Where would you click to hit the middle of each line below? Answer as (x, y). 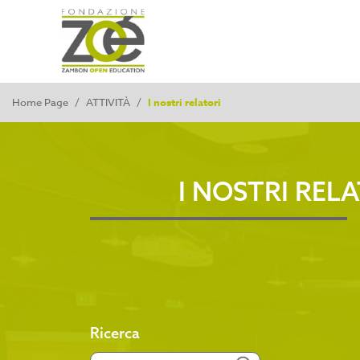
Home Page (40, 102)
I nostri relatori (184, 102)
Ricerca (115, 333)
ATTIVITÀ (108, 102)
